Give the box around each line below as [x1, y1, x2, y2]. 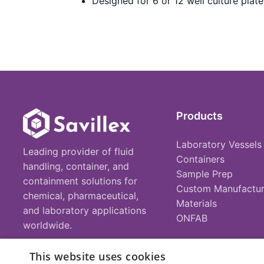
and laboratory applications [23, 204, 146, 216]
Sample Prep [176, 167, 233, 180]
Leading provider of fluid [23, 146, 134, 157]
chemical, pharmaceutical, [23, 190, 138, 202]
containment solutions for [23, 175, 137, 187]
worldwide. [23, 219, 72, 231]
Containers [176, 153, 225, 165]
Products [176, 109, 223, 122]
